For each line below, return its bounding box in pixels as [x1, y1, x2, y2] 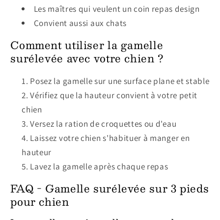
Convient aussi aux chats [33, 17, 127, 28]
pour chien [10, 193, 69, 211]
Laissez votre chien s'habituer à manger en [30, 132, 190, 143]
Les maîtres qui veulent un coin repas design [33, 3, 200, 14]
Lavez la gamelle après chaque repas [30, 160, 168, 172]
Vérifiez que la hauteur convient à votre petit [30, 89, 198, 101]
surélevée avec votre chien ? [10, 50, 164, 67]
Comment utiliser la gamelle [10, 36, 164, 54]
